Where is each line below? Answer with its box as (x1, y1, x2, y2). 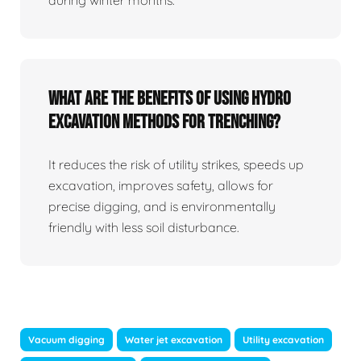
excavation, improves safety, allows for (48, 176, 273, 193)
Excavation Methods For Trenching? (48, 110, 280, 134)
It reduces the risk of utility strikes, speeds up (48, 156, 304, 172)
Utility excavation (243, 333, 324, 346)
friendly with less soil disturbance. (48, 218, 239, 235)
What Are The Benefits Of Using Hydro (48, 86, 291, 110)
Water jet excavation (125, 333, 222, 346)
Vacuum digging (28, 333, 105, 346)
